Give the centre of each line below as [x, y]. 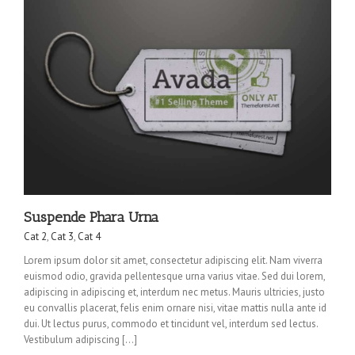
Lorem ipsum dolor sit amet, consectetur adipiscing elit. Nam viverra [173, 260]
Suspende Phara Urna [91, 217]
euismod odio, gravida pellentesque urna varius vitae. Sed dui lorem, [174, 276]
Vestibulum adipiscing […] [80, 339]
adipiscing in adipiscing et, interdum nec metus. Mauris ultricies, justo [174, 292]
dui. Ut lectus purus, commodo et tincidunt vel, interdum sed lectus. [171, 323]
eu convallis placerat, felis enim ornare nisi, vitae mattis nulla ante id [175, 307]
